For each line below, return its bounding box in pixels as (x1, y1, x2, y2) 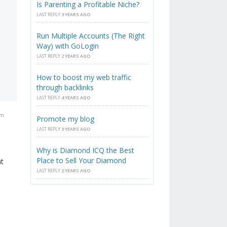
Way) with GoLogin (36, 41, 99, 51)
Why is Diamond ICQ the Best (36, 145, 135, 156)
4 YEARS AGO (61, 94, 91, 101)
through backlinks (36, 83, 94, 93)
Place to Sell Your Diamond (36, 156, 127, 166)
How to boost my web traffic (36, 72, 132, 83)
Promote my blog (36, 114, 95, 124)
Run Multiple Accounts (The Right (36, 31, 145, 41)
